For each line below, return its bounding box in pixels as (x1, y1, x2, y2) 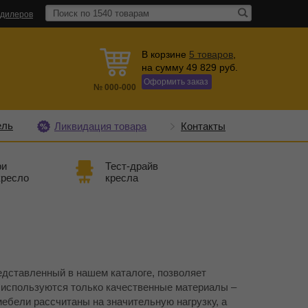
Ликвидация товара (54, 120, 146, 132)
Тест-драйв (104, 160, 158, 172)
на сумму (142, 62, 186, 73)
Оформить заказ (144, 77, 208, 87)
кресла (104, 172, 138, 184)
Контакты (181, 120, 225, 132)
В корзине (142, 49, 189, 60)
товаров (197, 49, 233, 60)
